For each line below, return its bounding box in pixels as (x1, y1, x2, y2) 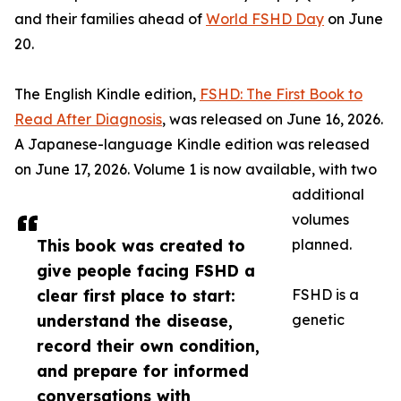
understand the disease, (37, 311, 233, 331)
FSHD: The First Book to (200, 85, 363, 104)
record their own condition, (37, 336, 260, 356)
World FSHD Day (206, 10, 324, 29)
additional (292, 185, 364, 204)
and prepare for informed (37, 361, 249, 381)
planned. (292, 235, 352, 254)
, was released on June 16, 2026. (162, 110, 383, 129)
